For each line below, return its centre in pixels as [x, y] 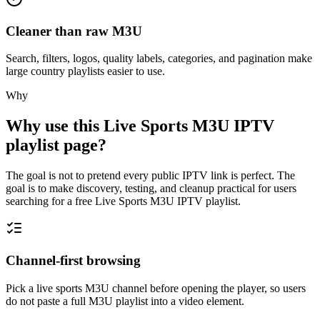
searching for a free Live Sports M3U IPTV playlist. [123, 201]
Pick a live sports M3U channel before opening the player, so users [156, 288]
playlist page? [56, 145]
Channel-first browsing [73, 260]
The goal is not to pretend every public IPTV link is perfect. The [150, 176]
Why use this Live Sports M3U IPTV [140, 126]
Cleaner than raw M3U [74, 31]
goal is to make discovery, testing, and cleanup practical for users [151, 189]
